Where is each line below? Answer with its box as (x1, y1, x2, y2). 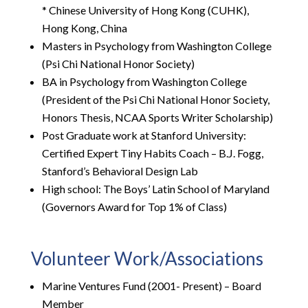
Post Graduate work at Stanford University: (41, 129, 246, 142)
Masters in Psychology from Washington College (41, 39, 272, 53)
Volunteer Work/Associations (30, 247, 263, 270)
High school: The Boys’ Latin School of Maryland (41, 182, 269, 196)
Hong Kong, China (41, 21, 127, 35)
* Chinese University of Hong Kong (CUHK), (41, 3, 249, 17)
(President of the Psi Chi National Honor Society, (41, 93, 269, 107)
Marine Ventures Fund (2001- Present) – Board (41, 279, 261, 293)
